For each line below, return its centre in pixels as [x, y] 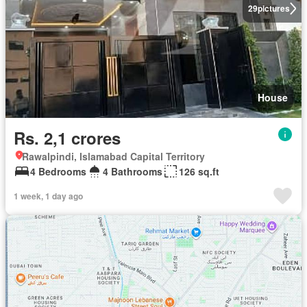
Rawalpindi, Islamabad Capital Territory [113, 156]
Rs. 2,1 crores [67, 137]
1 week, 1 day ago [48, 196]
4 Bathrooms [133, 171]
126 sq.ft [199, 171]
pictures [273, 9]
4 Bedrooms [58, 171]
